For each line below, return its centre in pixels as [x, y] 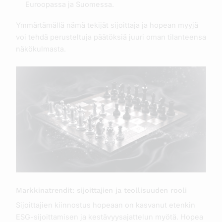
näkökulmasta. [41, 49]
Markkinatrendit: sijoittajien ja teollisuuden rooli [101, 190]
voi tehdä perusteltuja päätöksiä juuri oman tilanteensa [111, 37]
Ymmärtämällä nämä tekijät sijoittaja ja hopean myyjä [107, 25]
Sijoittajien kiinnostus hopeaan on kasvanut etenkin [105, 205]
